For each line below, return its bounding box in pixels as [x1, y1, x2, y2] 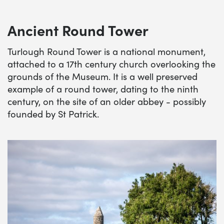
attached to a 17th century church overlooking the [7, 56, 215, 70]
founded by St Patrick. [7, 106, 99, 120]
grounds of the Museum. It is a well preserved [7, 69, 197, 83]
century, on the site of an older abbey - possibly [7, 94, 206, 108]
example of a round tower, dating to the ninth [7, 81, 198, 95]
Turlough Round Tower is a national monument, [7, 44, 205, 58]
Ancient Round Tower [7, 19, 148, 40]
